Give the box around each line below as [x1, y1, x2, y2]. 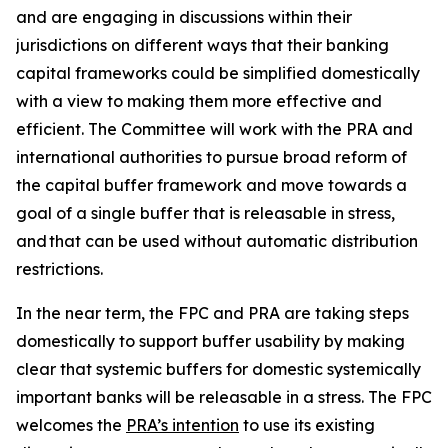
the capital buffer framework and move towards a [16, 175, 407, 195]
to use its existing [239, 415, 375, 435]
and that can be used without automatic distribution [16, 231, 418, 251]
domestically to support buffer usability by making [16, 331, 405, 351]
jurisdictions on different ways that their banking [16, 35, 389, 55]
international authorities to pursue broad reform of [16, 147, 407, 167]
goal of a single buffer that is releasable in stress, [16, 203, 395, 223]
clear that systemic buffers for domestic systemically [16, 359, 421, 379]
